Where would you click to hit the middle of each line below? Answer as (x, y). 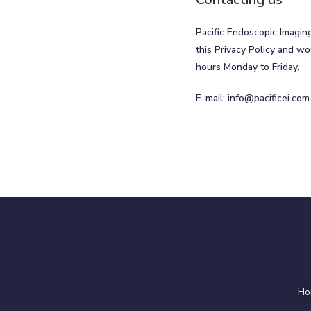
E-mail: (212, 98)
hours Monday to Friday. (247, 67)
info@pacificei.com (269, 98)
